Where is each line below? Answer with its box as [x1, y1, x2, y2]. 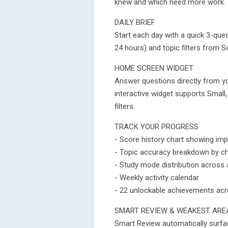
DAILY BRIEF [115, 18, 155, 27]
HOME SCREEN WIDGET [115, 64, 193, 73]
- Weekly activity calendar [115, 173, 199, 182]
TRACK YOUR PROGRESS [115, 122, 198, 131]
